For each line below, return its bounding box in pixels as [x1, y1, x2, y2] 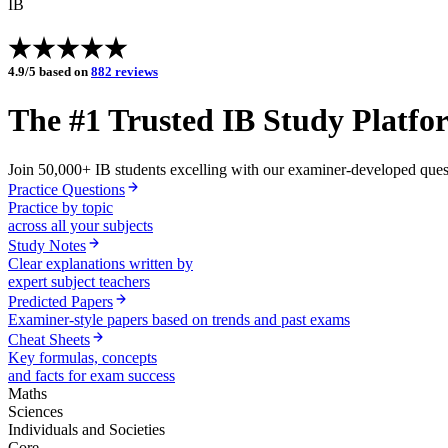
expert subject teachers [8, 272, 150, 290]
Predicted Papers [8, 292, 113, 310]
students [111, 160, 166, 178]
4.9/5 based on [8, 64, 88, 80]
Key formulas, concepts [8, 348, 157, 366]
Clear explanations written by [8, 254, 193, 272]
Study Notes [8, 236, 86, 254]
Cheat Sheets [8, 330, 90, 348]
